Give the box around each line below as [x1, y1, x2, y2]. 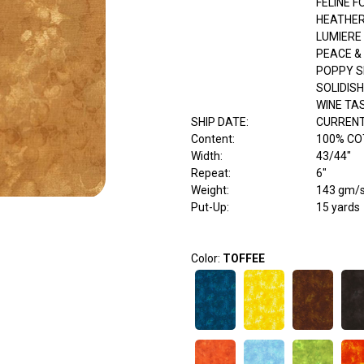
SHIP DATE [190, 115, 246, 129]
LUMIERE [315, 30, 362, 44]
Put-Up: [190, 201, 229, 214]
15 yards [315, 201, 360, 214]
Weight [190, 184, 227, 197]
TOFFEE [222, 252, 265, 266]
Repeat [190, 167, 228, 180]
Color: [190, 252, 223, 266]
